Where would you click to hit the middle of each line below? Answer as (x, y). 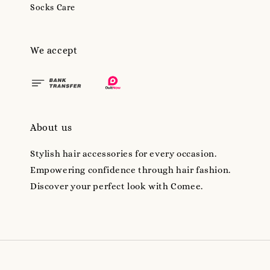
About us (51, 127)
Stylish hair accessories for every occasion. (124, 154)
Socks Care (53, 7)
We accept (54, 50)
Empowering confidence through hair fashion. (130, 170)
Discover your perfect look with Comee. (117, 186)
